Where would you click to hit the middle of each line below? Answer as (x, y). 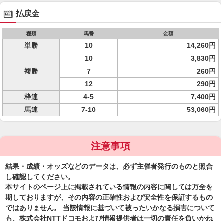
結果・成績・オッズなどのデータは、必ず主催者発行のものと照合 (109, 166)
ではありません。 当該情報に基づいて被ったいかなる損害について (110, 208)
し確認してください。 (40, 177)
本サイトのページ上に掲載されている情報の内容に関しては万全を (109, 187)
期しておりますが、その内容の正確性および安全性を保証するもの (109, 197)
